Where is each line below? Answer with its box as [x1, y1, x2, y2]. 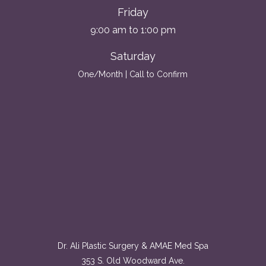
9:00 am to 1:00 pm [90, 24, 176, 36]
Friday [117, 6, 148, 19]
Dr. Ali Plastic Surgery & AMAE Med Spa [57, 241, 208, 251]
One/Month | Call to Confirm [78, 69, 188, 79]
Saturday [110, 50, 156, 62]
